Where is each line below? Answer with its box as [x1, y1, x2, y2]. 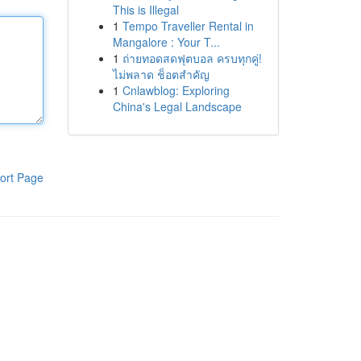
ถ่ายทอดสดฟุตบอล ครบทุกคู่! [122, 50, 262, 66]
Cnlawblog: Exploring [122, 82, 230, 98]
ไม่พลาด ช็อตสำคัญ [112, 66, 210, 82]
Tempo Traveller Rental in [122, 18, 254, 34]
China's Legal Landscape [112, 98, 242, 114]
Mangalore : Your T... [112, 34, 220, 50]
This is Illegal [112, 2, 179, 18]
